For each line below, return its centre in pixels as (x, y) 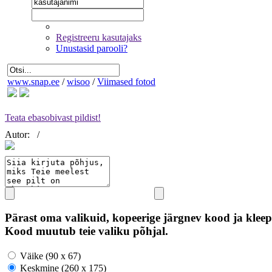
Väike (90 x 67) (49, 256)
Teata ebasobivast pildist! (53, 118)
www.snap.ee (33, 82)
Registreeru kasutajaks (99, 37)
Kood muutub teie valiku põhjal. (87, 231)
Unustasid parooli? (92, 48)
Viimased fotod (126, 82)
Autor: (19, 135)
